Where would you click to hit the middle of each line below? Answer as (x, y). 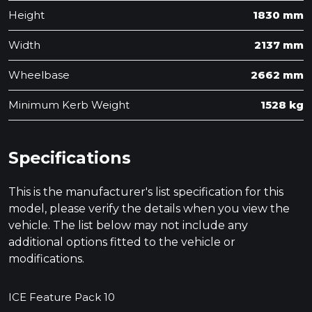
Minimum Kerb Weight (69, 104)
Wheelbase (39, 75)
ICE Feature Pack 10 (62, 297)
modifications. (46, 258)
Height (26, 15)
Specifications (70, 157)
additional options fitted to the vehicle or (122, 242)
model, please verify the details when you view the (149, 208)
